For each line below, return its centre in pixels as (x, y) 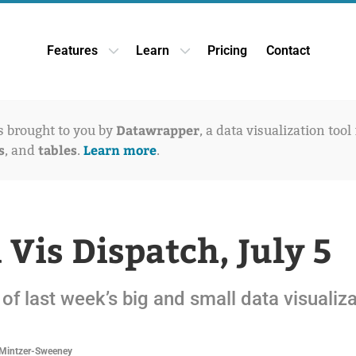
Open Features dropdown (176, 58)
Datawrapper (158, 130)
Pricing (227, 51)
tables (58, 149)
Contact (288, 51)
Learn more (120, 149)
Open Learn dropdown (240, 58)
